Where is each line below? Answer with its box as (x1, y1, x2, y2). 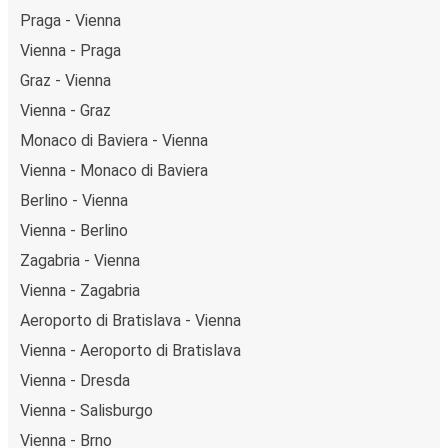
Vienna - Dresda (20, 370, 130, 390)
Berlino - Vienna (20, 190, 128, 210)
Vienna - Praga (20, 40, 121, 60)
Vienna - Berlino (20, 220, 128, 240)
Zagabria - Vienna (20, 250, 140, 270)
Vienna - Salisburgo (20, 400, 153, 420)
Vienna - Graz (20, 100, 111, 120)
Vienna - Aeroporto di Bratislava (20, 340, 241, 360)
